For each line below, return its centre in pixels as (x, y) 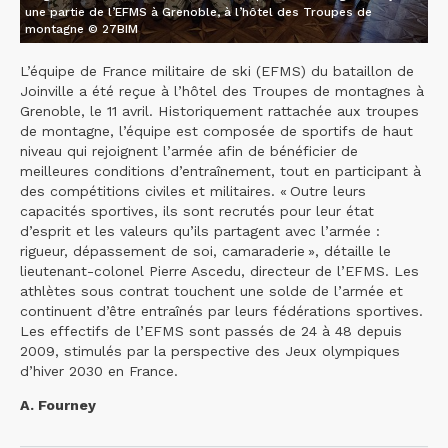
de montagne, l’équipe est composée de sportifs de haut (216, 130)
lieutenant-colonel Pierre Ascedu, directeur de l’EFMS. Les (219, 270)
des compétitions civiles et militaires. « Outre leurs (193, 190)
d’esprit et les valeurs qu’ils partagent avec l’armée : (200, 230)
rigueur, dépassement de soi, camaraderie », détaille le (205, 250)
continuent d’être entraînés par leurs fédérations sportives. (221, 310)
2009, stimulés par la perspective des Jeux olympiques (210, 350)
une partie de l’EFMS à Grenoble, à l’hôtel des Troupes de (198, 11)
